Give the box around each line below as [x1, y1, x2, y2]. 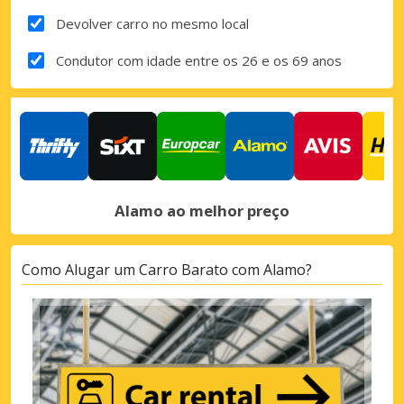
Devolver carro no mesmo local [55, 14, 249, 32]
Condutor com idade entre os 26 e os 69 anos [55, 50, 342, 69]
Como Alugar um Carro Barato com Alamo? [22, 259, 312, 280]
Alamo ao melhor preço [115, 199, 289, 221]
